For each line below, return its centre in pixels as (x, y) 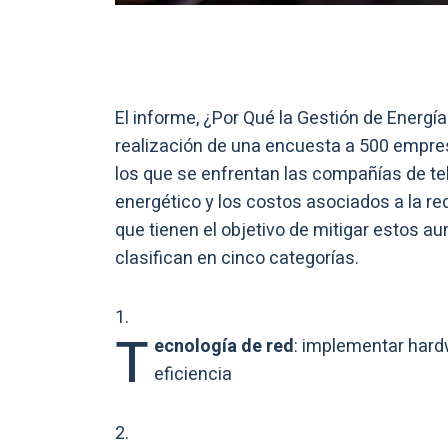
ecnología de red (224, 346)
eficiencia (193, 374)
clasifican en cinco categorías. (237, 258)
